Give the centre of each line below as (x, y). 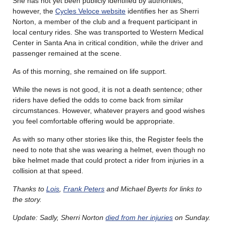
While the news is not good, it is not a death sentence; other (107, 89)
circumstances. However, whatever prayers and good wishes (109, 110)
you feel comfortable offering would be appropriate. (94, 121)
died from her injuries (139, 217)
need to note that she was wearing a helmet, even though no (109, 149)
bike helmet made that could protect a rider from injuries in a (108, 160)
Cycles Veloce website (90, 11)
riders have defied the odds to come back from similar (98, 100)
